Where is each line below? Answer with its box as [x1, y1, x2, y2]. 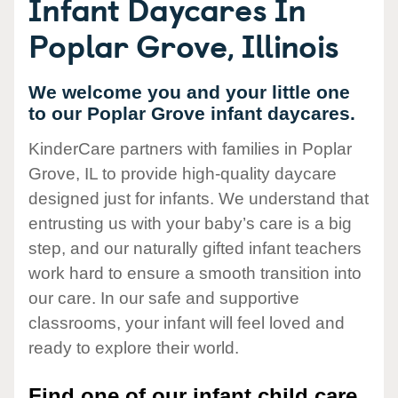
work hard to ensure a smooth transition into [28, 264, 362, 283]
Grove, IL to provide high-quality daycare [28, 164, 337, 184]
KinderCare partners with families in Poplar [28, 139, 352, 159]
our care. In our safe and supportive [28, 289, 299, 308]
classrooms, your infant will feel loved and [28, 314, 345, 333]
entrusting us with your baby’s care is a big [28, 214, 352, 234]
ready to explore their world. [28, 338, 239, 358]
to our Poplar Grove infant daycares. [28, 103, 355, 123]
